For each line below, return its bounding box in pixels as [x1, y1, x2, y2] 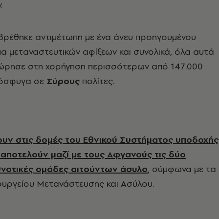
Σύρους [46, 75, 80, 87]
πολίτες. [80, 75, 114, 87]
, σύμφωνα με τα [148, 163, 216, 175]
